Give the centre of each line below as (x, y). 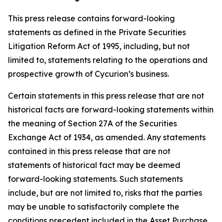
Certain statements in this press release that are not (106, 96)
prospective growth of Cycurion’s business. (88, 74)
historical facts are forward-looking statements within (111, 110)
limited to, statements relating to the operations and (108, 60)
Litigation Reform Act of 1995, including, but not (99, 46)
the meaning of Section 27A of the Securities (92, 123)
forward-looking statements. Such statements (95, 179)
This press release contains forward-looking (91, 18)
